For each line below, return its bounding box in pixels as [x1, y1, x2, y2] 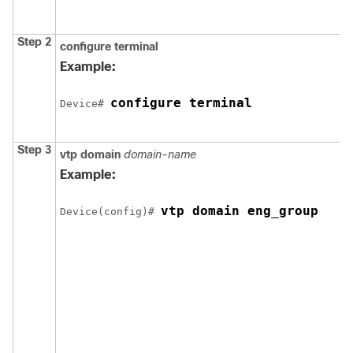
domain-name [124, 148, 196, 161]
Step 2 [17, 35, 51, 48]
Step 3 [17, 143, 51, 156]
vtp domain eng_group [161, 203, 318, 218]
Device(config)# [60, 206, 161, 217]
